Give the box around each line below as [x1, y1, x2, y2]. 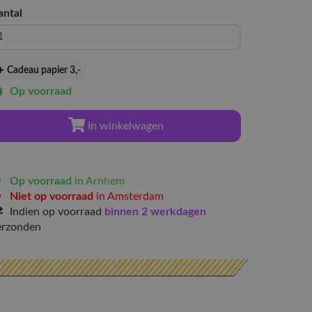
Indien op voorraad [10, 206, 104, 217]
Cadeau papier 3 [5, 65, 76, 75]
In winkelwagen [84, 120, 164, 132]
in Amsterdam [93, 191, 164, 202]
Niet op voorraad [10, 191, 93, 202]
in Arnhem [72, 175, 125, 187]
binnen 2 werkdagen [104, 206, 206, 217]
